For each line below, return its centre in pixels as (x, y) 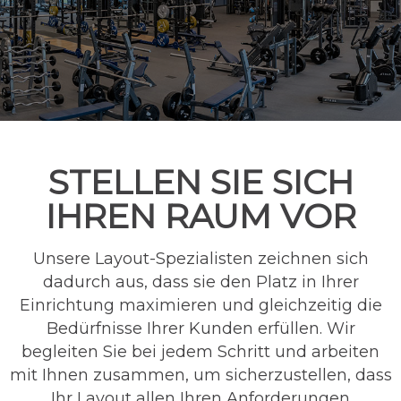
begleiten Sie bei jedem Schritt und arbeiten (200, 352)
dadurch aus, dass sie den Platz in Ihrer (200, 282)
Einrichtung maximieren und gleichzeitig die (200, 305)
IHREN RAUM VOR (200, 216)
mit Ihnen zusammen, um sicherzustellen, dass (200, 375)
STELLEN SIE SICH (200, 182)
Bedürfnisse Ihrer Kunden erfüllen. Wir (200, 328)
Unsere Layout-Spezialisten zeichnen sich (200, 259)
